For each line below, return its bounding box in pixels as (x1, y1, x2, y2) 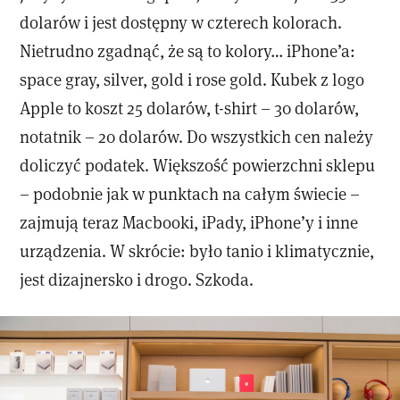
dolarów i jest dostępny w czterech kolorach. (20, 11, 343, 34)
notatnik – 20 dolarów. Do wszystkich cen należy (20, 125, 374, 148)
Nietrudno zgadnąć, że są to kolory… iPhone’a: (20, 39, 356, 62)
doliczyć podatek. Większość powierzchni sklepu (20, 154, 376, 177)
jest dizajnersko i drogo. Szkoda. (20, 268, 254, 291)
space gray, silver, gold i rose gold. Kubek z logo (20, 68, 365, 91)
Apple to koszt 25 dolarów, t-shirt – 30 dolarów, (20, 96, 360, 120)
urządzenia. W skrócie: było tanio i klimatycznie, (20, 239, 375, 262)
